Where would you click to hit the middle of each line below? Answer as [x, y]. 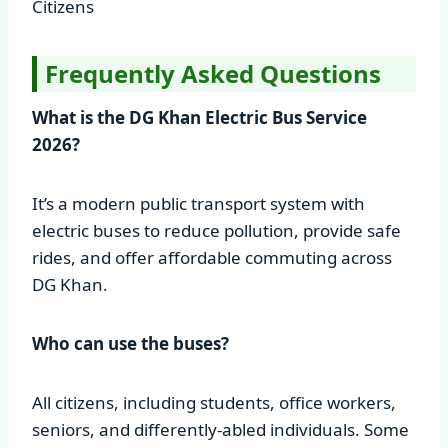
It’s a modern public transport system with [198, 203]
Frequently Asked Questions [213, 73]
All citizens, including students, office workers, [214, 402]
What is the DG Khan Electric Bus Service [199, 117]
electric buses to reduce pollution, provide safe [216, 230]
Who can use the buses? [130, 343]
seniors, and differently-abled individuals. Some [220, 429]
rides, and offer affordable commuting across [212, 257]
